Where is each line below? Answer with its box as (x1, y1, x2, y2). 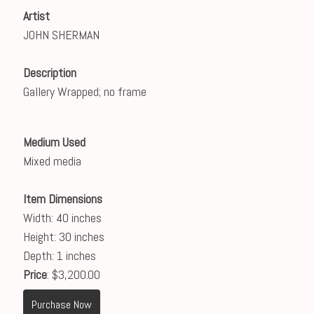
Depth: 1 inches (22, 247, 96, 264)
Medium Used (22, 134, 86, 150)
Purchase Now (31, 297, 92, 312)
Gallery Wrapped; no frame (22, 83, 146, 100)
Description (22, 64, 76, 81)
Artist (22, 8, 50, 24)
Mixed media (22, 153, 81, 169)
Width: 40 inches (22, 210, 102, 226)
